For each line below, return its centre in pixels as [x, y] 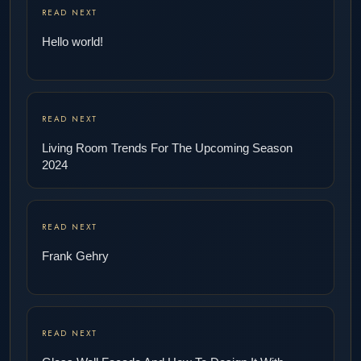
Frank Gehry [75, 256]
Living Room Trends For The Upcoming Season [167, 148]
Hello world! [73, 41]
